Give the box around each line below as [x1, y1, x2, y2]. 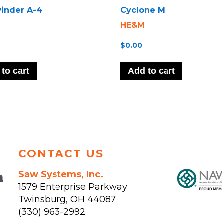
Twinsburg [18, 193, 66, 205]
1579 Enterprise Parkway [18, 181, 128, 192]
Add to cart [128, 66, 175, 76]
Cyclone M [120, 5, 166, 15]
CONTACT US [18, 146, 104, 160]
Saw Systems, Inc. [18, 168, 104, 180]
